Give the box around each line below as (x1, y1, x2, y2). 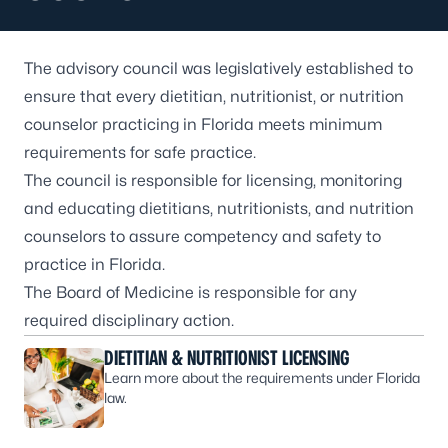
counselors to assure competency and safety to (24, 227, 381, 246)
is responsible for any (194, 283, 357, 302)
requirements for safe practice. (24, 143, 256, 162)
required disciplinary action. (24, 311, 234, 330)
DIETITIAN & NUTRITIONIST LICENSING (104, 346, 350, 370)
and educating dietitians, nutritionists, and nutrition (24, 199, 414, 218)
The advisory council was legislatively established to (24, 59, 413, 78)
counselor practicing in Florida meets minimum (24, 115, 382, 134)
